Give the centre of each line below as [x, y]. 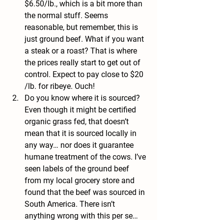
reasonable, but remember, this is [82, 27]
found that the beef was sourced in [86, 192]
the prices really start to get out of [83, 63]
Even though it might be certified [81, 110]
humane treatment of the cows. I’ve [86, 157]
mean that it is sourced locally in [82, 133]
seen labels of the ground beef [78, 169]
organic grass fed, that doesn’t [78, 122]
